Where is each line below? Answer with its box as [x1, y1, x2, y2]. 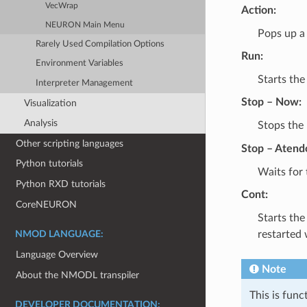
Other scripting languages [16, 138, 124, 149]
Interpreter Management [36, 78, 134, 88]
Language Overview [16, 249, 99, 260]
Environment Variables [36, 59, 124, 69]
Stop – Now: [241, 96, 302, 108]
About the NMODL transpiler [16, 269, 140, 280]
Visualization [23, 97, 77, 108]
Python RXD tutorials [16, 179, 106, 190]
